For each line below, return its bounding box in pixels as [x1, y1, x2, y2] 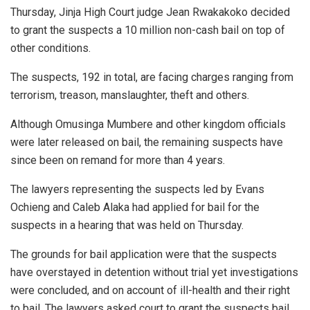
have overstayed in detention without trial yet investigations [10, 265, 298, 279]
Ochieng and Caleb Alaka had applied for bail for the [10, 200, 259, 214]
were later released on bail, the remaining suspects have [10, 135, 283, 149]
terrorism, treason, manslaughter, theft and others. [10, 88, 249, 102]
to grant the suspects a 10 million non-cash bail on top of [10, 23, 285, 37]
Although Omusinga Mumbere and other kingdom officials [10, 117, 286, 131]
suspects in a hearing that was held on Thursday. [10, 218, 244, 232]
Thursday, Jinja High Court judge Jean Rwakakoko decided [10, 5, 290, 19]
